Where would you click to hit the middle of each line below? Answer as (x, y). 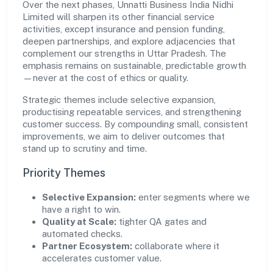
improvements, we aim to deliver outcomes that (124, 136)
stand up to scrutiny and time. (85, 148)
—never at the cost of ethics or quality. (105, 78)
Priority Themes (64, 173)
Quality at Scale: (79, 222)
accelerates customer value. (102, 258)
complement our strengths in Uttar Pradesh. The (124, 53)
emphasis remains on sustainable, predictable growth (134, 66)
